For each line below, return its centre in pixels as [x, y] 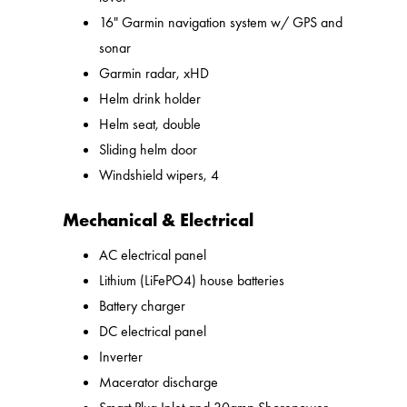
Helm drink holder [150, 99]
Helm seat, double [150, 124]
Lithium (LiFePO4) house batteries [192, 281]
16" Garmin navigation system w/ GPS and [221, 23]
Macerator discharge [159, 382]
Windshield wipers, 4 [159, 175]
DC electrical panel [153, 332]
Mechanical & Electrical [159, 220]
